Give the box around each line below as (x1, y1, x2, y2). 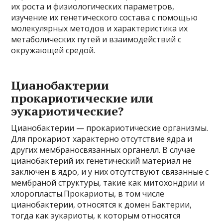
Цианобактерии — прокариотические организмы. (11, 122, 209, 133)
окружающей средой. (11, 45, 96, 56)
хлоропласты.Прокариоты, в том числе (11, 188, 165, 199)
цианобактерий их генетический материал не (11, 155, 192, 166)
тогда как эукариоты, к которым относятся (11, 210, 181, 221)
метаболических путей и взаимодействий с (11, 34, 182, 45)
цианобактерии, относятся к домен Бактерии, (11, 199, 192, 210)
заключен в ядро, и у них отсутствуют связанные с (11, 166, 209, 177)
